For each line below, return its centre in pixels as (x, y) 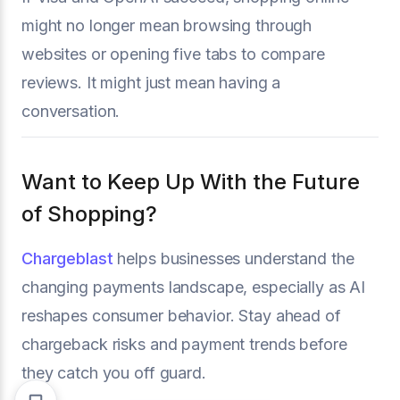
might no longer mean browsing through (167, 25)
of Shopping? (89, 213)
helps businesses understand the (233, 258)
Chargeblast (67, 258)
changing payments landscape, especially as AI (194, 287)
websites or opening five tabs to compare (173, 54)
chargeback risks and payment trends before (184, 344)
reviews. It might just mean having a (151, 82)
